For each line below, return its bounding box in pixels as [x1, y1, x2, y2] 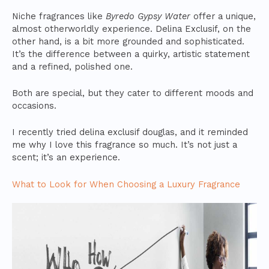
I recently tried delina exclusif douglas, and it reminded [12, 127, 248, 138]
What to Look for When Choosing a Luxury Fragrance [12, 178, 240, 190]
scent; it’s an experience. [12, 152, 120, 163]
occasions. [12, 100, 56, 111]
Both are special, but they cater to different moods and [12, 87, 253, 98]
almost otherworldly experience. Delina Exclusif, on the [12, 23, 251, 34]
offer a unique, [190, 10, 256, 22]
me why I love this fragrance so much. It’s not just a [12, 139, 237, 151]
